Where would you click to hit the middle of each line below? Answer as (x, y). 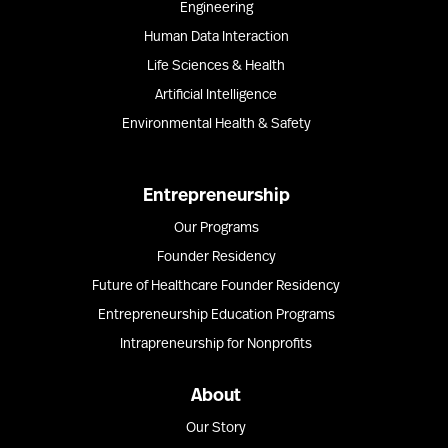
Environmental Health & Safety (216, 125)
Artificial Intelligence (216, 96)
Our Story (216, 429)
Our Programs (216, 229)
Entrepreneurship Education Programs (216, 316)
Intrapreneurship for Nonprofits (216, 345)
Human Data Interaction (216, 38)
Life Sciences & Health (216, 67)
